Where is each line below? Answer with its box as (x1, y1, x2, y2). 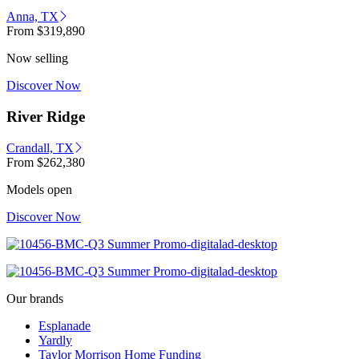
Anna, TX (6, 10, 58, 24)
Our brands (6, 291, 63, 305)
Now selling (6, 51, 68, 66)
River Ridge (6, 108, 85, 126)
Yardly (38, 333, 72, 347)
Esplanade (38, 318, 91, 333)
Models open (6, 182, 72, 196)
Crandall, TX (6, 140, 74, 155)
